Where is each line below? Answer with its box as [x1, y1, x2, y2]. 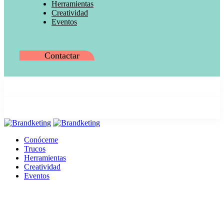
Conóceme [24, 135, 58, 144]
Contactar [44, 50, 79, 61]
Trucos [24, 144, 45, 153]
